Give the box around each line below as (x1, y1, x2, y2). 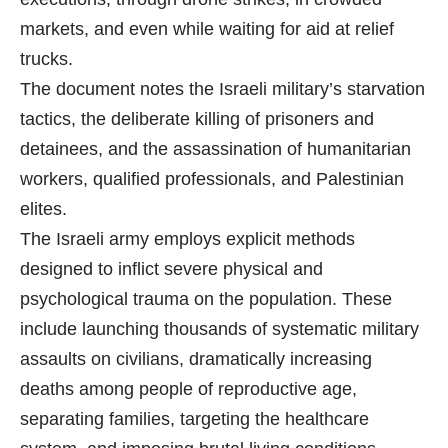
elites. (20, 199, 67, 220)
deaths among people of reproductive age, (20, 379, 357, 400)
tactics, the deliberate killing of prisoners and (20, 109, 374, 130)
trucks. (20, 49, 73, 70)
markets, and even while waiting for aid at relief (20, 19, 394, 40)
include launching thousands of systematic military (20, 319, 419, 340)
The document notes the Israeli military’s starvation (20, 79, 425, 100)
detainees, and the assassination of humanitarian (20, 139, 411, 160)
